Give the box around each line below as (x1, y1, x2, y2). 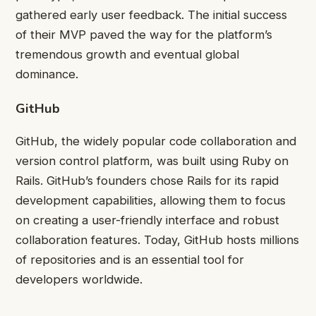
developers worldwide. (16, 272, 142, 286)
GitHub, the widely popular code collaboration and (16, 133, 296, 148)
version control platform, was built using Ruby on (16, 153, 288, 168)
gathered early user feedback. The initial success (16, 8, 287, 23)
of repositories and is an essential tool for (16, 252, 244, 267)
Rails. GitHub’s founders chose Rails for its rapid (16, 173, 279, 188)
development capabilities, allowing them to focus (16, 193, 286, 207)
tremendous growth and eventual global (16, 47, 239, 62)
